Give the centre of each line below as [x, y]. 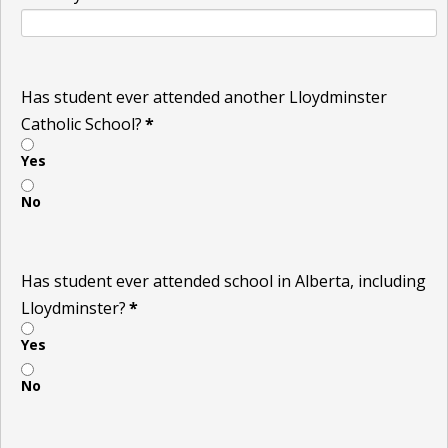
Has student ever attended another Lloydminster [204, 96]
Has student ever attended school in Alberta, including [223, 280]
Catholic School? [81, 123]
